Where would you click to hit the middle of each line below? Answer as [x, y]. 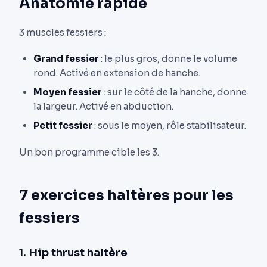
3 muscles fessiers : [63, 32]
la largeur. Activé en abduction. [103, 107]
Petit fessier [63, 126]
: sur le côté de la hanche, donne [174, 92]
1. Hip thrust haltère [73, 253]
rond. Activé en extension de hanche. [117, 73]
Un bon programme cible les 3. [89, 153]
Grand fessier [66, 59]
